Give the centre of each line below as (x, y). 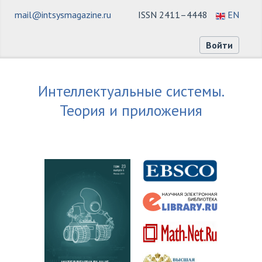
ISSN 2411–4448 (173, 15)
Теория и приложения (131, 111)
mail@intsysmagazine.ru (63, 15)
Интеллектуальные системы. (131, 91)
